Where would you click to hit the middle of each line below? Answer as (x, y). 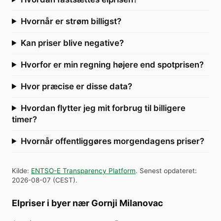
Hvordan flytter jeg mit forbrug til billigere (103, 108)
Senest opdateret (167, 170)
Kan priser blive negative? (72, 43)
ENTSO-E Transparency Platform (83, 170)
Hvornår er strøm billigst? (71, 21)
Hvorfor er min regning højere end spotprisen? (112, 64)
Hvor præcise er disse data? (76, 86)
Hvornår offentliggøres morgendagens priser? (112, 141)
